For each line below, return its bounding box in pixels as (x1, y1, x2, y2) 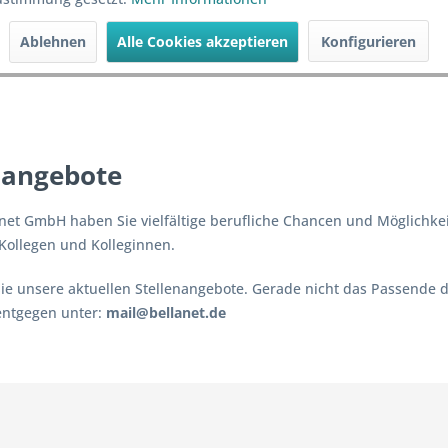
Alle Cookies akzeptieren (117, 32, 288, 51)
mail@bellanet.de (106, 303, 227, 322)
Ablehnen (20, 32, 86, 51)
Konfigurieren (321, 32, 416, 51)
